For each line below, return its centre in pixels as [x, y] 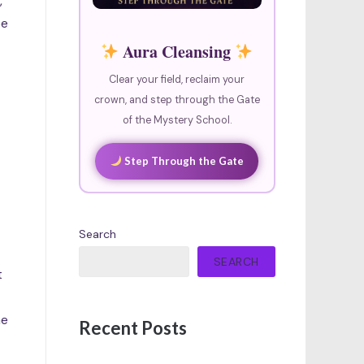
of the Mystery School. [177, 121]
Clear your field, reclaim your [177, 80]
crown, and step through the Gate [177, 100]
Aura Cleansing [177, 52]
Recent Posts [132, 327]
